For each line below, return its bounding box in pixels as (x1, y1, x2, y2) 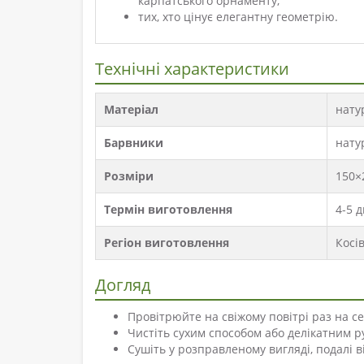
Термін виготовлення (104, 201, 232, 218)
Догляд (95, 274, 150, 297)
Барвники (104, 135, 163, 151)
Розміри (104, 168, 154, 184)
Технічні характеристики (95, 58, 289, 80)
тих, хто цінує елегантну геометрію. (138, 9, 338, 25)
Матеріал (104, 102, 158, 118)
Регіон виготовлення (104, 235, 229, 251)
